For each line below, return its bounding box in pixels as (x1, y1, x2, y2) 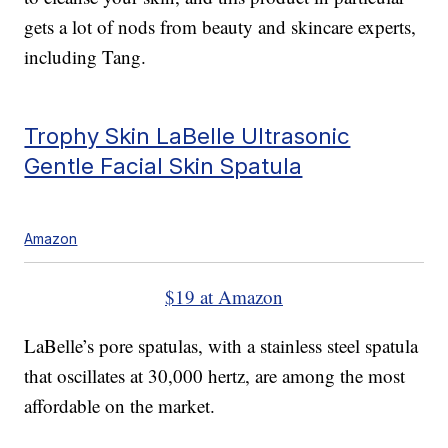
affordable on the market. (24, 393, 216, 419)
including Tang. (24, 44, 147, 70)
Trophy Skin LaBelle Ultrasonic (24, 122, 351, 150)
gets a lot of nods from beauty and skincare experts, (24, 14, 417, 40)
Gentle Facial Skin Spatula (24, 152, 303, 180)
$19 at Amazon (165, 284, 283, 310)
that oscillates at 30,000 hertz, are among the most (24, 363, 406, 389)
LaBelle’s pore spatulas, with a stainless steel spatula (24, 333, 419, 359)
